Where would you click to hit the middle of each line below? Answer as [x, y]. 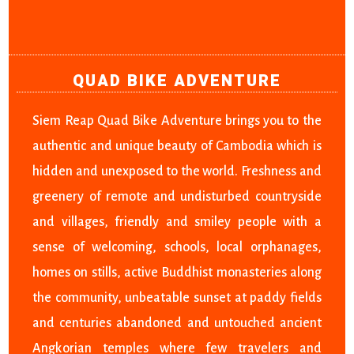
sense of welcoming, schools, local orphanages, [177, 248]
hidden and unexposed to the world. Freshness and [177, 172]
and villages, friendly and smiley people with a [177, 222]
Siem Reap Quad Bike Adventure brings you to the [177, 121]
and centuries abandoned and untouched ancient [177, 324]
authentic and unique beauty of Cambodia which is [177, 147]
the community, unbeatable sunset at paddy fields [177, 298]
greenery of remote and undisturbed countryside [177, 197]
